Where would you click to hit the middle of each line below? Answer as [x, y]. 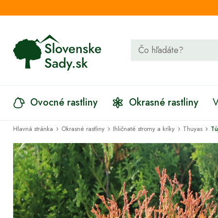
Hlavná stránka [33, 129]
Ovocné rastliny [64, 102]
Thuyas [193, 129]
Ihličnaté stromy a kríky [144, 129]
